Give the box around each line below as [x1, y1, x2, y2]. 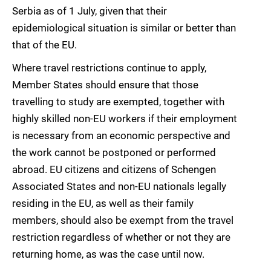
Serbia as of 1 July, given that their [12, 5, 167, 18]
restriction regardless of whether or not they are [12, 231, 230, 244]
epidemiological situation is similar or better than [12, 22, 236, 34]
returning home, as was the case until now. [12, 248, 204, 261]
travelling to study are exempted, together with [12, 96, 224, 108]
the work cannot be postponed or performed [12, 146, 216, 159]
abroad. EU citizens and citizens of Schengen [12, 163, 216, 176]
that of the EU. [12, 39, 77, 51]
